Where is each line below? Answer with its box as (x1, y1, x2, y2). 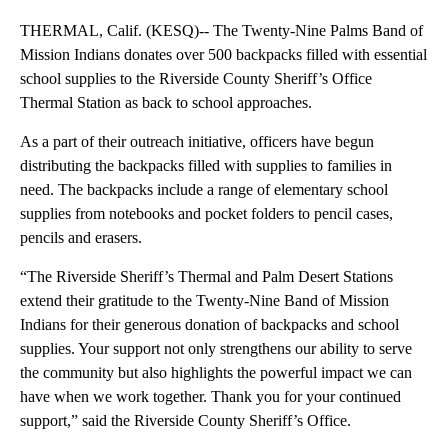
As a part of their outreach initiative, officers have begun (20, 133, 374, 151)
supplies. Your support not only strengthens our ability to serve (20, 340, 412, 358)
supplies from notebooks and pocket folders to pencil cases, (20, 205, 393, 223)
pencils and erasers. (20, 229, 142, 247)
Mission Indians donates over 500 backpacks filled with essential (20, 46, 427, 64)
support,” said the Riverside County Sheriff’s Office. (20, 412, 351, 430)
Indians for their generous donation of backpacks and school (20, 316, 399, 334)
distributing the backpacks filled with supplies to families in (20, 157, 392, 175)
